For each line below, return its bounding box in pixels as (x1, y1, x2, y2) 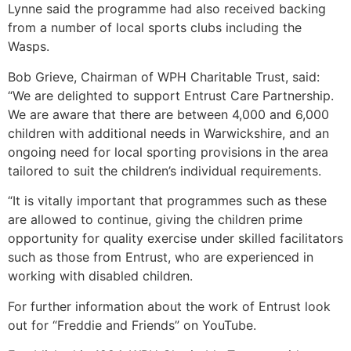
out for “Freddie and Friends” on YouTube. (8, 317, 256, 333)
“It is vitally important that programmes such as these (8, 193, 327, 209)
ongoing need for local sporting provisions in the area (8, 143, 328, 160)
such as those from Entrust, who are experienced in (8, 249, 313, 266)
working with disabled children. (8, 268, 193, 284)
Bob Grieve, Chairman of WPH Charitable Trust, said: (8, 68, 320, 85)
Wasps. (8, 38, 49, 55)
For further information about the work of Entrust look (8, 298, 331, 314)
